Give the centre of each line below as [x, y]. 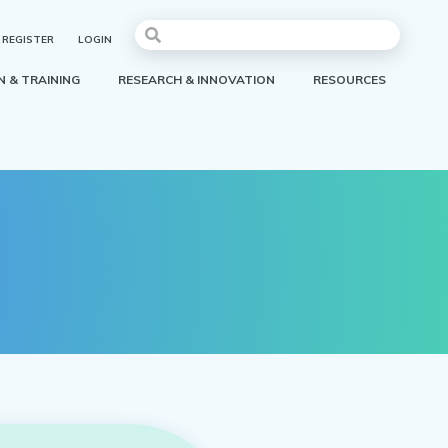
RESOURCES [349, 79]
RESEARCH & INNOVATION [196, 79]
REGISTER [28, 39]
